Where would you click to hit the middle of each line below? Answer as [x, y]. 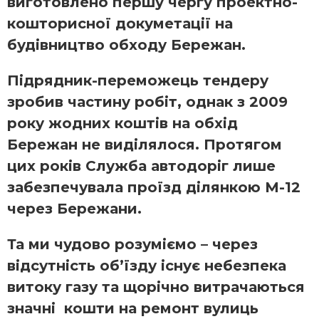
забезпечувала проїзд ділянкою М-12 [154, 188]
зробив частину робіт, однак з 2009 [147, 102]
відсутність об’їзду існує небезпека [147, 266]
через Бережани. [74, 209]
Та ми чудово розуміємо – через [132, 245]
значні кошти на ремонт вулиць [133, 309]
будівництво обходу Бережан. [126, 45]
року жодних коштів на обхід [122, 124]
